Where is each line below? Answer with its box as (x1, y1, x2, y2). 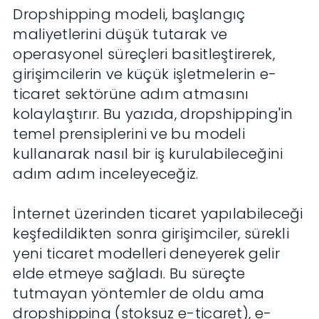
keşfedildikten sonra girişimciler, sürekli (13, 224, 290, 244)
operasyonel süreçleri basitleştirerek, (13, 44, 275, 65)
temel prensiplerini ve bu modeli (13, 124, 246, 145)
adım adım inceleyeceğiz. (13, 164, 199, 184)
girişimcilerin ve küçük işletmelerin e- (13, 64, 277, 85)
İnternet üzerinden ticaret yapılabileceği (13, 204, 303, 224)
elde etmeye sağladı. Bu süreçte (13, 263, 246, 284)
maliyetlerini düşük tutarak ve (13, 24, 228, 45)
